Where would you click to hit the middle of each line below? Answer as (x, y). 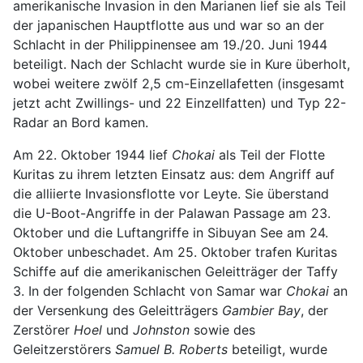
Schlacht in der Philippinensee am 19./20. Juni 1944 (170, 44)
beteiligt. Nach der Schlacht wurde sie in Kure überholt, (181, 64)
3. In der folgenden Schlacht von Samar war (149, 290)
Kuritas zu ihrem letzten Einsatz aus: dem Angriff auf (174, 174)
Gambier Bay (261, 310)
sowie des (222, 329)
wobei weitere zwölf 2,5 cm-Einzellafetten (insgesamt (179, 83)
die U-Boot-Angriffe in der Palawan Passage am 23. (172, 213)
